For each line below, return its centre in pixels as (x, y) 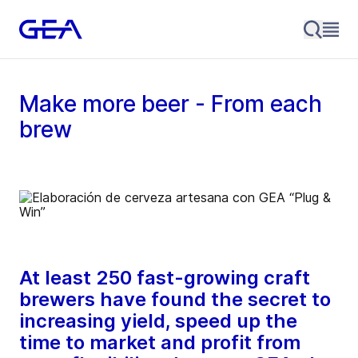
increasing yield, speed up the (158, 321)
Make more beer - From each (171, 104)
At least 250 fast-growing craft (165, 278)
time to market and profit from (160, 343)
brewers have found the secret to (175, 300)
